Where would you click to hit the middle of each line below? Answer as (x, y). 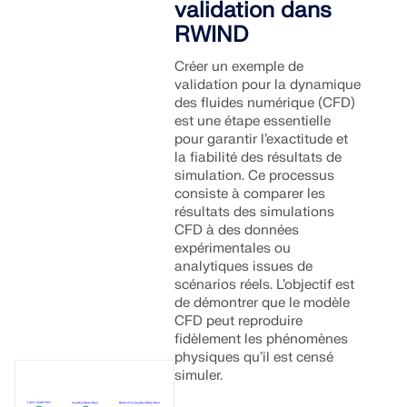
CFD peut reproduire (239, 321)
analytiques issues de (244, 267)
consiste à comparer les (250, 194)
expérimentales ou (233, 248)
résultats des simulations (255, 212)
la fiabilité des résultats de (258, 158)
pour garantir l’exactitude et (262, 139)
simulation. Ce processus (255, 176)
